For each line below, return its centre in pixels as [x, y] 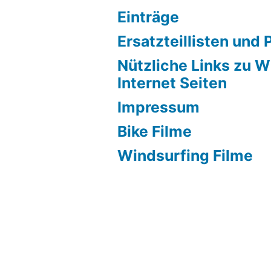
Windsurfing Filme [185, 155]
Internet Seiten [172, 83]
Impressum [159, 107]
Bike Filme [155, 131]
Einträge [149, 17]
